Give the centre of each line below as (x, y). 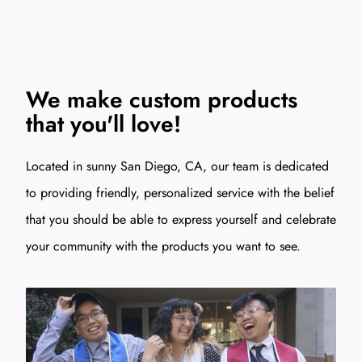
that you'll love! (103, 124)
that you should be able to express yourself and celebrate (181, 220)
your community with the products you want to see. (163, 246)
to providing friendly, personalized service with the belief (180, 193)
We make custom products (162, 100)
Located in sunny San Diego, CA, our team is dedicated (177, 166)
